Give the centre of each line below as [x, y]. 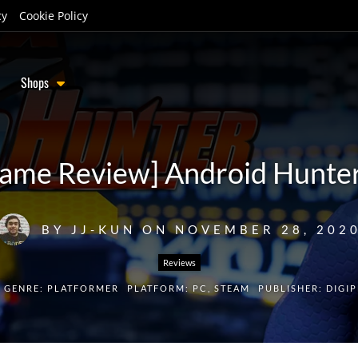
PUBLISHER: [292, 288]
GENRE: [25, 288]
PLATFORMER [83, 288]
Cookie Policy [54, 16]
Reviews [179, 263]
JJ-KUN [103, 229]
